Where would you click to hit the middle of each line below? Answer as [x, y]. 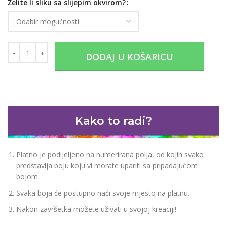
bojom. [28, 177]
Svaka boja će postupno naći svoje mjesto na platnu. [103, 193]
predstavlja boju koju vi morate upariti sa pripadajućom [107, 166]
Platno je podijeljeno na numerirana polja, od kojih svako [110, 155]
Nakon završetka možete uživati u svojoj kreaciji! [96, 209]
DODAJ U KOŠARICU [129, 57]
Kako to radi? [113, 121]
